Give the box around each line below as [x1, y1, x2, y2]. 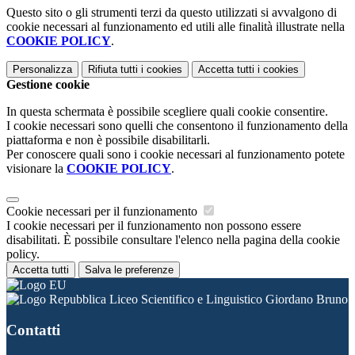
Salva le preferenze [85, 264, 174, 276]
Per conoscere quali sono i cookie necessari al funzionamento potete [6, 147, 345, 161]
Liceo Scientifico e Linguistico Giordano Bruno [106, 292, 348, 306]
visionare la [6, 162, 67, 175]
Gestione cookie [6, 78, 90, 91]
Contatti [6, 321, 60, 338]
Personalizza [13, 63, 72, 75]
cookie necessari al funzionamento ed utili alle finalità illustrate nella [6, 20, 345, 33]
